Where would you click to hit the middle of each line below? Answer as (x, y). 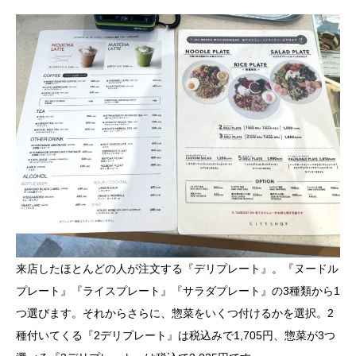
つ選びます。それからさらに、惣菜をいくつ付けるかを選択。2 (175, 313)
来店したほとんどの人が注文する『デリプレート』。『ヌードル (177, 269)
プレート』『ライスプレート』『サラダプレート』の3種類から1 (178, 291)
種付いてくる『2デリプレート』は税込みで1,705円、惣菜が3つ (176, 336)
